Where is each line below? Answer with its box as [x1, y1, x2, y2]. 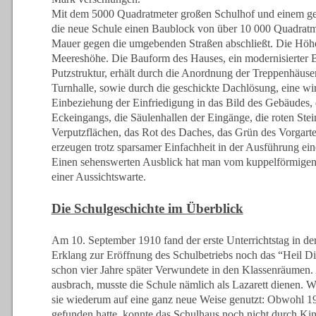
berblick [195, 200, 243, 216]
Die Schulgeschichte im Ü [51, 200, 196, 216]
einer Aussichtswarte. [51, 170, 146, 183]
